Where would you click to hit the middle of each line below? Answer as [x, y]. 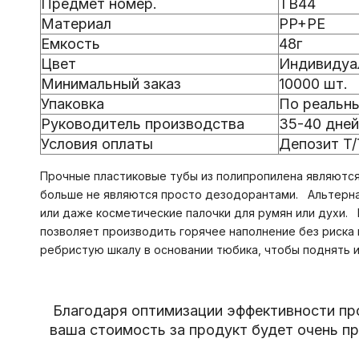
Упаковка [73, 104]
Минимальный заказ [111, 84]
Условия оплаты [97, 144]
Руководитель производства [143, 124]
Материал [76, 24]
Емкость [71, 44]
